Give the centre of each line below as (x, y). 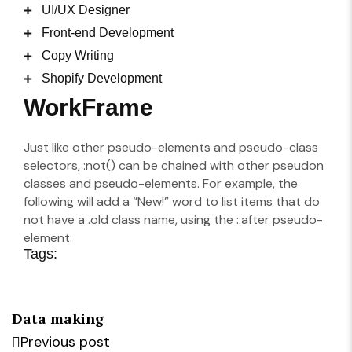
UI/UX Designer (85, 10)
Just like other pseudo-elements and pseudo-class (171, 147)
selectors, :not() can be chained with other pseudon (174, 165)
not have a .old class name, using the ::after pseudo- (173, 220)
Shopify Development (101, 78)
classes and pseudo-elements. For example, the (161, 183)
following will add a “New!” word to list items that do (172, 202)
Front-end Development (107, 33)
